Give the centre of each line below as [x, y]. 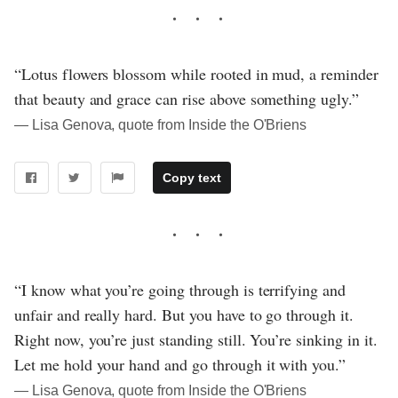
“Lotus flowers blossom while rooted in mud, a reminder [196, 74]
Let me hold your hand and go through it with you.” [180, 365]
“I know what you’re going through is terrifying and [180, 290]
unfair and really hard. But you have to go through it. [184, 315]
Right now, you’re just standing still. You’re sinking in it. [196, 340]
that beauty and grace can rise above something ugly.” [187, 99]
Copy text [191, 178]
